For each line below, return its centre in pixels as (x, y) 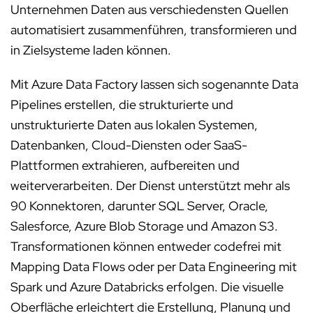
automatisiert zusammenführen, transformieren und (154, 30)
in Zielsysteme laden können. (91, 50)
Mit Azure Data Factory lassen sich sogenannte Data (154, 84)
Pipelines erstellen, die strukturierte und (122, 104)
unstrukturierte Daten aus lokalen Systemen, (134, 125)
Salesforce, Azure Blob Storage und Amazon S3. (144, 226)
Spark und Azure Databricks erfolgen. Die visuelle (147, 287)
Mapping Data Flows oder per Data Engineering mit (154, 267)
